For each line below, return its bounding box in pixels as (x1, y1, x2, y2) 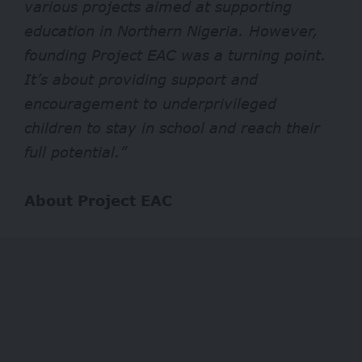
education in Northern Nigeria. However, (24, 21, 318, 40)
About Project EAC (24, 191, 172, 209)
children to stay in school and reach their (24, 118, 320, 137)
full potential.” (24, 142, 133, 161)
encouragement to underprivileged (24, 94, 276, 112)
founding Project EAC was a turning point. (24, 45, 326, 64)
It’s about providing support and (24, 69, 258, 88)
